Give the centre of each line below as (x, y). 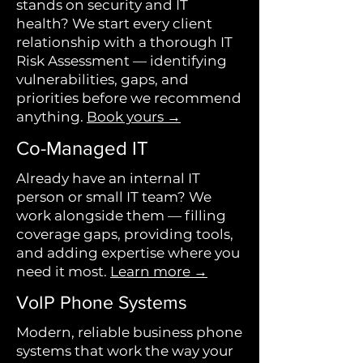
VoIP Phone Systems (102, 302)
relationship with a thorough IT (124, 42)
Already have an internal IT (108, 178)
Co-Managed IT (82, 148)
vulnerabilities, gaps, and (102, 79)
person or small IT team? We (114, 197)
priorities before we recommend (129, 98)
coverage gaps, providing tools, (125, 234)
